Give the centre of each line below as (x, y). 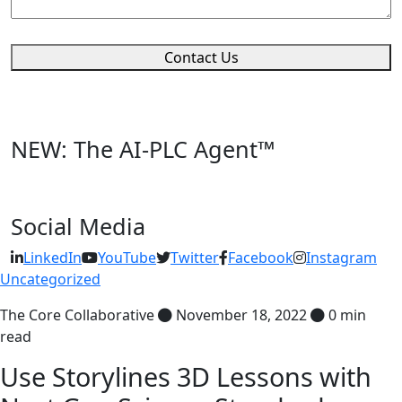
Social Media (78, 226)
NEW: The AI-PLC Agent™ (143, 149)
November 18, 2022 (241, 315)
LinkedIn (52, 257)
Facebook (261, 257)
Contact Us (201, 57)
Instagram (341, 257)
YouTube (127, 257)
